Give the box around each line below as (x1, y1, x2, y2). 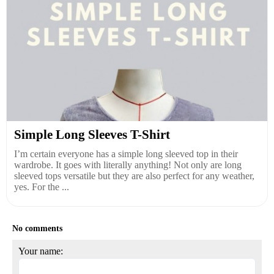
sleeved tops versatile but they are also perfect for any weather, (14, 171, 254, 182)
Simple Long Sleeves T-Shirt (14, 127, 170, 143)
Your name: (18, 246, 63, 257)
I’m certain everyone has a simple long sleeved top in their (14, 149, 238, 160)
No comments (12, 224, 62, 234)
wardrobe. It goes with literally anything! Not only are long (14, 160, 242, 171)
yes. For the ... (14, 182, 69, 193)
